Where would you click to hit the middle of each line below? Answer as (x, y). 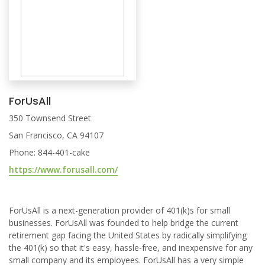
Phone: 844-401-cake (49, 152)
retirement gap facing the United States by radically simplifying (128, 235)
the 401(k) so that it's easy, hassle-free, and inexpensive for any (131, 248)
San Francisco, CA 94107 (56, 135)
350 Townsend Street (50, 118)
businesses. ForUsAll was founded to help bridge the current (124, 223)
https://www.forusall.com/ (63, 169)
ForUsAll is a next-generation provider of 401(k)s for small (119, 210)
